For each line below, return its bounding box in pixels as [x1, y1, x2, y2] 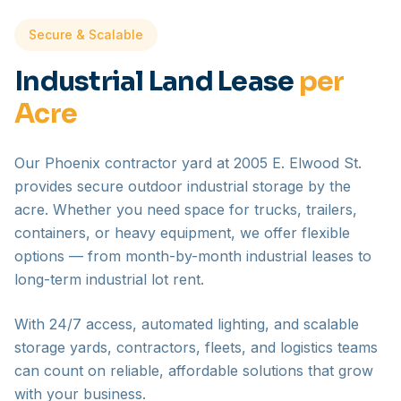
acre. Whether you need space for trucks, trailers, [14, 200, 357, 218]
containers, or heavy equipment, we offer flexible [14, 223, 350, 242]
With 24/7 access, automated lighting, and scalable [14, 314, 359, 333]
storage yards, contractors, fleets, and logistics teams [14, 337, 378, 356]
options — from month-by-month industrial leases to [14, 246, 371, 265]
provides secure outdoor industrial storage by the [14, 176, 351, 195]
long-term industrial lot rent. [14, 269, 204, 288]
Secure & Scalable [29, 26, 143, 42]
